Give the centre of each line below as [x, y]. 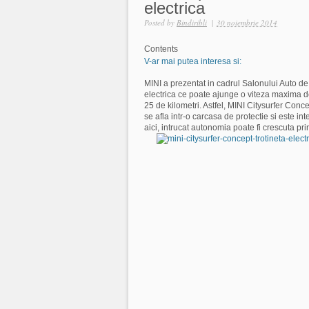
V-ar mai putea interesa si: [193, 61]
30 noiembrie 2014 [247, 22]
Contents [161, 49]
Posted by [160, 22]
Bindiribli [192, 22]
